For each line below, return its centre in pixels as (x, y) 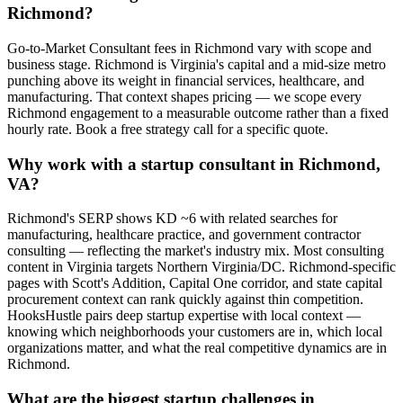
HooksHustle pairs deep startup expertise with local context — (184, 316)
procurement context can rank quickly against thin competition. (185, 300)
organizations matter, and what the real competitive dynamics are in (197, 348)
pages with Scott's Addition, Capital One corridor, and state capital (195, 283)
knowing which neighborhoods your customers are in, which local (195, 332)
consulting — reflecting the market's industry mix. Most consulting (196, 251)
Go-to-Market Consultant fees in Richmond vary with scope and (189, 48)
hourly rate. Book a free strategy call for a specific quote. (168, 129)
